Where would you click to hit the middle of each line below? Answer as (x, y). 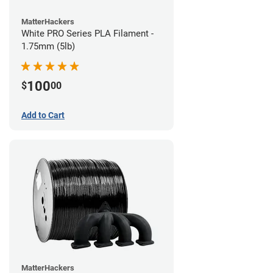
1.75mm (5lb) (48, 46)
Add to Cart (43, 115)
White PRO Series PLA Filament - (87, 33)
